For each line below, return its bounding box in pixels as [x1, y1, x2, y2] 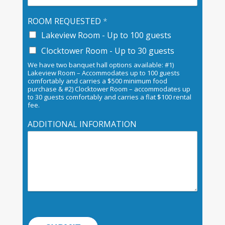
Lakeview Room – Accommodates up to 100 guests [27, 68, 180, 78]
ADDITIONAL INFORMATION [27, 119, 137, 130]
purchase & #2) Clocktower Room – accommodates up [27, 84, 190, 94]
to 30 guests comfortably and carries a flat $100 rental [27, 92, 191, 102]
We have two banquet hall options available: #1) [27, 60, 174, 70]
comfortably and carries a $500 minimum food [27, 76, 167, 86]
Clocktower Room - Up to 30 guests [41, 45, 174, 57]
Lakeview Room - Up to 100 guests [41, 30, 171, 41]
